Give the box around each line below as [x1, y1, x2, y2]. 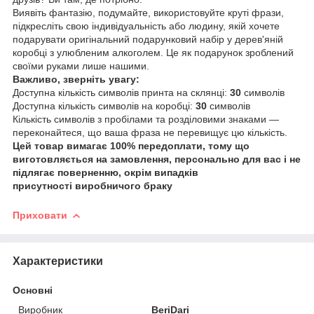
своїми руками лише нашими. [13, 60, 149, 71]
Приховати [13, 209, 67, 221]
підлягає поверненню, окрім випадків [13, 166, 198, 178]
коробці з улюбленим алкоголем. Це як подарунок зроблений [13, 46, 294, 58]
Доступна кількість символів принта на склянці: [13, 86, 227, 98]
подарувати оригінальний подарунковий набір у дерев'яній [13, 33, 283, 45]
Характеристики [13, 254, 103, 267]
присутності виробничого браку [13, 179, 172, 191]
